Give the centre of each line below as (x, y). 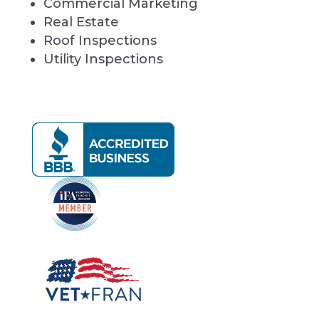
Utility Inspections (103, 59)
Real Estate (81, 22)
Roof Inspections (100, 41)
